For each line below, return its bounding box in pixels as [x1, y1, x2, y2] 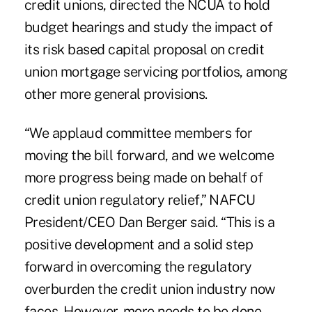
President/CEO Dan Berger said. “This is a [24, 213, 275, 231]
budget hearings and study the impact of [24, 18, 273, 36]
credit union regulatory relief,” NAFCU [24, 191, 256, 208]
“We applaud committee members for [24, 124, 253, 141]
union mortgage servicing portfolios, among [24, 63, 288, 80]
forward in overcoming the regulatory [24, 258, 252, 275]
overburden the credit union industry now [24, 280, 276, 297]
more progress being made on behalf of [24, 169, 263, 186]
